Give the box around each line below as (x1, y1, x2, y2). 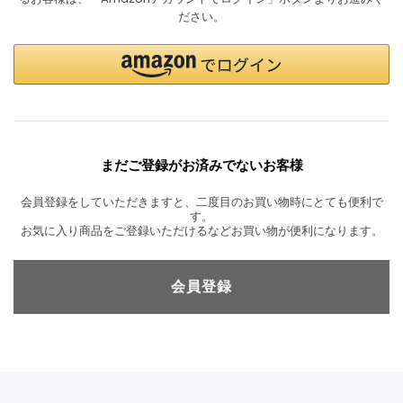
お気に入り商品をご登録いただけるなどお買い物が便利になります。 (20, 222, 383, 239)
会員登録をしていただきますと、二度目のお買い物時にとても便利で (20, 193, 383, 210)
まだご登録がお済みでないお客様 (100, 156, 303, 175)
